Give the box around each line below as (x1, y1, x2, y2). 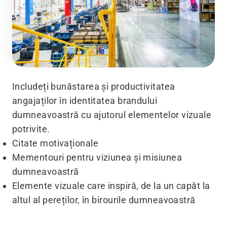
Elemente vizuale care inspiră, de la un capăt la (12, 180, 210, 192)
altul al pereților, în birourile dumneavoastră (12, 195, 196, 206)
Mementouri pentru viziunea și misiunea (12, 152, 182, 163)
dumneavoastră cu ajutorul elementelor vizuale (12, 109, 212, 121)
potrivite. (12, 124, 50, 135)
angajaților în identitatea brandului (12, 95, 158, 106)
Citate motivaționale (12, 138, 98, 149)
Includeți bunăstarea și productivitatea (12, 81, 175, 92)
